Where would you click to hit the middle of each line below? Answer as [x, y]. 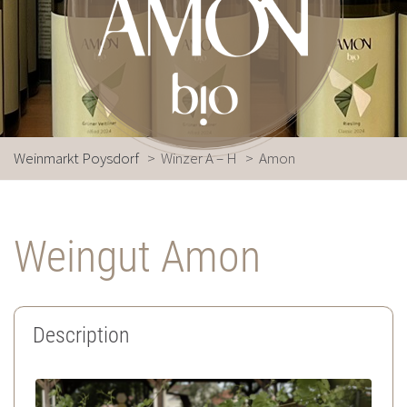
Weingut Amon [137, 257]
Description [81, 335]
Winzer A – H [199, 158]
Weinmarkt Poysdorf [76, 158]
